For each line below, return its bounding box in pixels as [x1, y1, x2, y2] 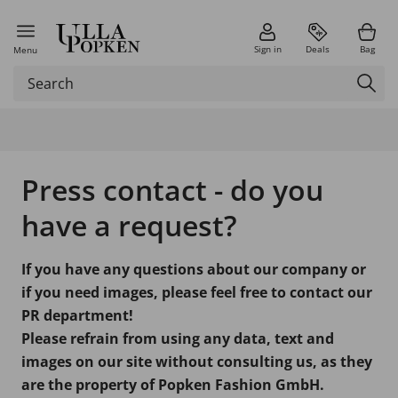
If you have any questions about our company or [21, 259, 366, 279]
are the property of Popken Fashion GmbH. [21, 375, 324, 394]
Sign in [253, 43, 282, 55]
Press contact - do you [21, 171, 323, 209]
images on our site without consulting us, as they [21, 352, 372, 371]
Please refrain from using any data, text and [21, 329, 334, 348]
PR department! [21, 306, 133, 325]
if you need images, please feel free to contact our [21, 283, 372, 302]
